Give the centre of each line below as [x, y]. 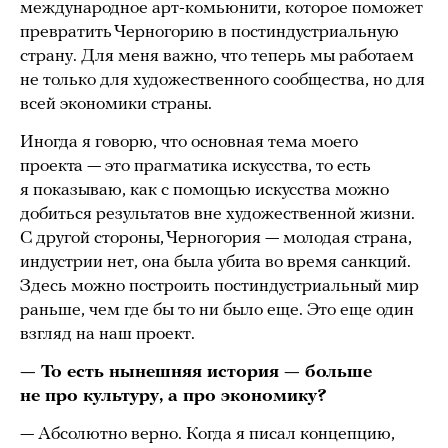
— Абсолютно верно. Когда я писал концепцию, [207, 434]
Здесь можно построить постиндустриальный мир [219, 286]
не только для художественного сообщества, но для [222, 80]
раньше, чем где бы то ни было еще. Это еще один [217, 310]
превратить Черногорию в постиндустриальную [209, 32]
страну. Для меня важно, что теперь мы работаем [217, 56]
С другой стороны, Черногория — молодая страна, [216, 238]
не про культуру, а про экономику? [173, 396]
